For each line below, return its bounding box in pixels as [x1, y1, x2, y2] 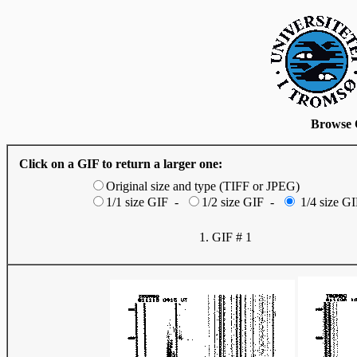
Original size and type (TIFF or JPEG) [105, 179, 300, 193]
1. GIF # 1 [199, 230, 252, 244]
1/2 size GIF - [201, 195, 280, 209]
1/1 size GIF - [105, 195, 185, 209]
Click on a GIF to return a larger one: [19, 157, 222, 171]
